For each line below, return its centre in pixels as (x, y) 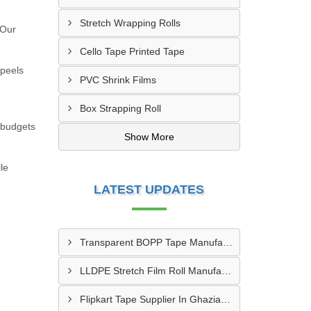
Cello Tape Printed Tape (132, 51)
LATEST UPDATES (149, 190)
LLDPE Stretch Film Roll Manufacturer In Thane (226, 271)
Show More (149, 137)
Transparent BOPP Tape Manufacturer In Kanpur (227, 242)
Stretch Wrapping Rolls (130, 23)
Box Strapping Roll (120, 108)
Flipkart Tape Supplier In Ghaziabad (225, 299)
